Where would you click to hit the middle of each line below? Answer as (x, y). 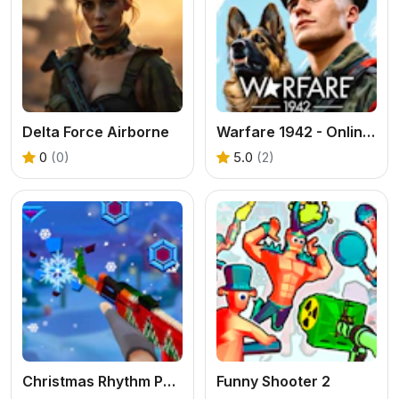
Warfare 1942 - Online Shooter (369, 131)
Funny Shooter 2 (273, 381)
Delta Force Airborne (96, 131)
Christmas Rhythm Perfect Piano (169, 381)
